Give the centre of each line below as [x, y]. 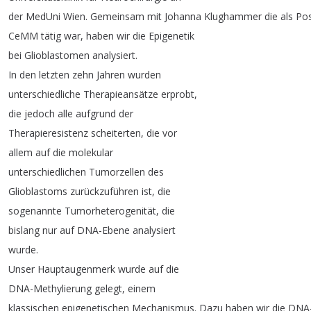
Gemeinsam [117, 16]
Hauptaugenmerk [76, 269]
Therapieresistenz [48, 133]
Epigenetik [171, 36]
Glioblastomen [57, 55]
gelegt [108, 288]
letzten [54, 75]
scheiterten [116, 133]
